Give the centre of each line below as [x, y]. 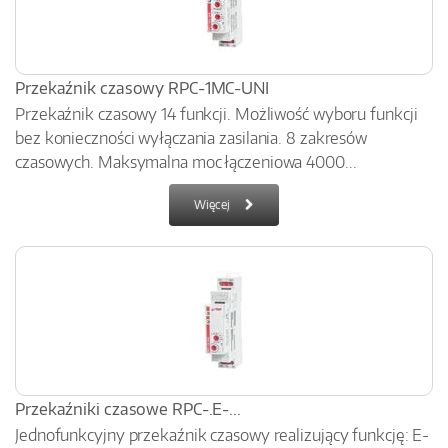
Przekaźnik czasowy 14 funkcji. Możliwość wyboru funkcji [216, 114]
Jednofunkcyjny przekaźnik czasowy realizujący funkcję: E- [222, 435]
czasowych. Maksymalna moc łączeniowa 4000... [186, 162]
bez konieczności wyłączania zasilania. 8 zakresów [191, 138]
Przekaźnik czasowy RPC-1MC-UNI [142, 88]
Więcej [212, 204]
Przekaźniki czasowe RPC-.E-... [128, 409]
